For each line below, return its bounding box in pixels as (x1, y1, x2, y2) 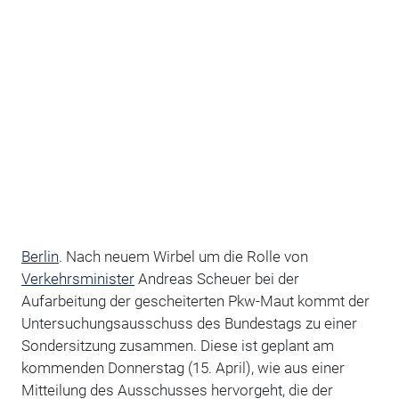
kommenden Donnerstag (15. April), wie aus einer (20, 358, 345, 377)
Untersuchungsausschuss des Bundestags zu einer (20, 313, 357, 332)
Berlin (20, 247, 59, 265)
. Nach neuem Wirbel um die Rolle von (58, 247, 308, 265)
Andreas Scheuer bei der (134, 269, 299, 288)
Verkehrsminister (20, 269, 134, 288)
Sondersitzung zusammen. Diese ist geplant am (20, 336, 334, 354)
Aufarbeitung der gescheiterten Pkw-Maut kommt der (20, 291, 370, 310)
